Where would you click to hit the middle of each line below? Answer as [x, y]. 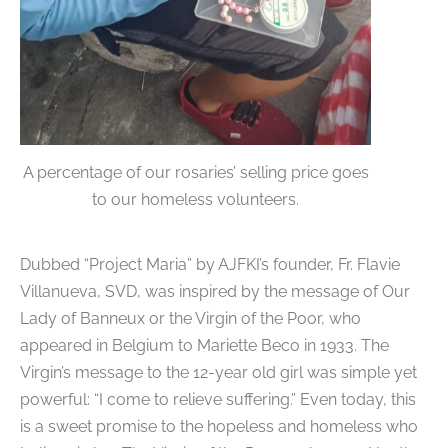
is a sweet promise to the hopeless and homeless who [219, 426]
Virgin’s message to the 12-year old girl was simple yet [218, 372]
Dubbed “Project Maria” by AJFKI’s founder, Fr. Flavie [210, 264]
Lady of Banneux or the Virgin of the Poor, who [190, 318]
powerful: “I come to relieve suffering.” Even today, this [218, 399]
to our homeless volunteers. [195, 199]
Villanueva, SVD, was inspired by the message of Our [215, 291]
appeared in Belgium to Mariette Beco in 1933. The [204, 345]
